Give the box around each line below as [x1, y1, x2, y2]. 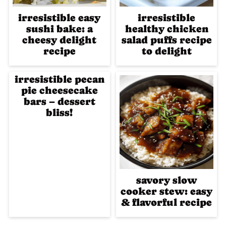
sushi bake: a [26, 23, 93, 35]
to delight [141, 45, 192, 57]
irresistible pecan [14, 73, 104, 85]
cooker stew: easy [121, 185, 213, 197]
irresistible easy [18, 12, 101, 24]
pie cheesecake [21, 84, 98, 96]
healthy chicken [125, 23, 208, 35]
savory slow [136, 174, 197, 186]
